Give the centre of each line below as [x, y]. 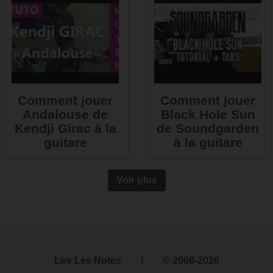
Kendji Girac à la [65, 128]
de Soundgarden [208, 128]
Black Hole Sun [208, 114]
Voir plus [136, 180]
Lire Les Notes [87, 261]
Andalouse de [65, 114]
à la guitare [208, 142]
